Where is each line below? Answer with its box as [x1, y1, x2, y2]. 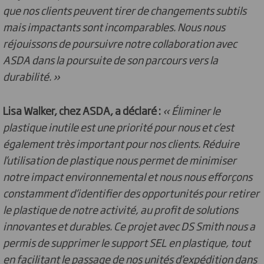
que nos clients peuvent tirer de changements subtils [3, 2, 246, 18]
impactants [27, 19, 80, 34]
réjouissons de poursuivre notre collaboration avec [3, 35, 237, 51]
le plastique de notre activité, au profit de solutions [3, 202, 238, 217]
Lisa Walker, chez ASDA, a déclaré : [3, 103, 161, 118]
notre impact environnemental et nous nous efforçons [3, 169, 252, 184]
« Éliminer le [163, 103, 220, 118]
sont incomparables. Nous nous [80, 19, 225, 34]
